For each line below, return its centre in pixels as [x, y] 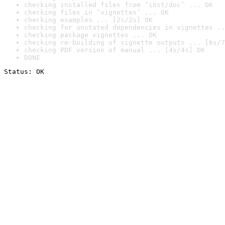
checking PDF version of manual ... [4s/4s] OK [115, 50]
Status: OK [24, 72]
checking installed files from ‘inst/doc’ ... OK [119, 5]
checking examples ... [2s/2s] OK [88, 20]
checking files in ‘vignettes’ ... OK [96, 12]
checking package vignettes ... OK [90, 35]
